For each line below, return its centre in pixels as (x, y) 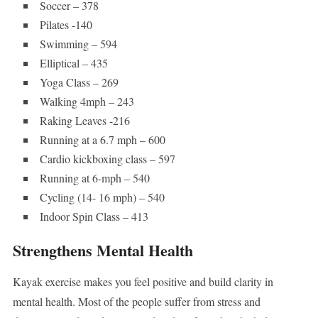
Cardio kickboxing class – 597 (107, 159)
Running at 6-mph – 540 (94, 178)
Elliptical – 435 (73, 63)
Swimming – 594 (78, 44)
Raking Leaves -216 (84, 121)
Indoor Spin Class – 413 (94, 216)
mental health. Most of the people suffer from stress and (136, 302)
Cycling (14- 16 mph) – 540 (102, 197)
